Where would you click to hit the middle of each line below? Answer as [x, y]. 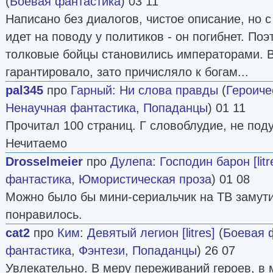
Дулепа [131, 161]
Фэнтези [102, 250]
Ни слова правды [169, 90]
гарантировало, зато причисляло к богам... [127, 72]
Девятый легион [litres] [151, 232]
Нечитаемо [36, 143]
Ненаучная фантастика [71, 108]
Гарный [91, 90]
